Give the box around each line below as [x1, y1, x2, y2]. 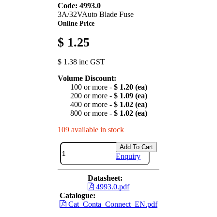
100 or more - [70, 83, 114, 92]
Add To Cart [120, 143, 153, 151]
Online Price [58, 19, 94, 28]
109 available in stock [58, 125, 124, 134]
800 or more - [70, 109, 114, 118]
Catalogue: [60, 191, 96, 200]
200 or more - [70, 92, 114, 100]
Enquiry [116, 152, 140, 161]
